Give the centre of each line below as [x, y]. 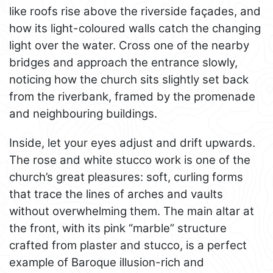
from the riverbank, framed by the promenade [132, 96]
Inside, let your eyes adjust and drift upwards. [132, 143]
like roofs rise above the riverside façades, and [135, 11]
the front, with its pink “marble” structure [118, 228]
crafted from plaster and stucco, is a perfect [128, 245]
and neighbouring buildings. [83, 113]
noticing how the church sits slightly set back [129, 79]
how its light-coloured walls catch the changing [135, 28]
